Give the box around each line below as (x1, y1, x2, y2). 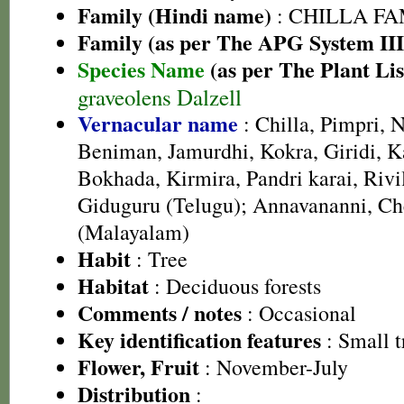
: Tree (131, 244, 188, 273)
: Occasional (242, 298, 356, 327)
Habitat (78, 270, 149, 301)
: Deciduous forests (149, 271, 321, 300)
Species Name (78, 53, 210, 85)
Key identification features (78, 324, 321, 355)
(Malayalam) (78, 217, 189, 246)
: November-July (199, 353, 348, 381)
